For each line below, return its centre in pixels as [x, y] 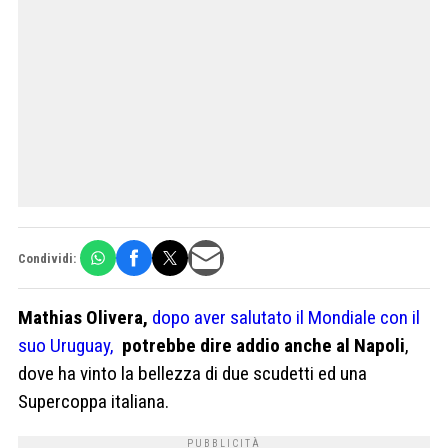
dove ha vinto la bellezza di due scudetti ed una [192, 374]
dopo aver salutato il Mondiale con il [286, 318]
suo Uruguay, [66, 346]
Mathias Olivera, [83, 318]
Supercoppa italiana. [93, 402]
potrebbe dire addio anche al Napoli [263, 346]
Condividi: [47, 258]
